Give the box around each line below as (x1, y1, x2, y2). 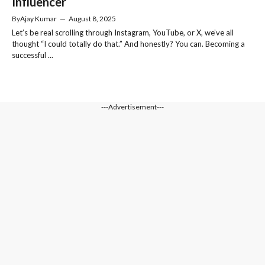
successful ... (12, 50, 53, 60)
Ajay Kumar (20, 14, 57, 23)
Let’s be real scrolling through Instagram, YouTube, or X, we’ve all (12, 27, 234, 37)
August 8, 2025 (69, 14, 116, 23)
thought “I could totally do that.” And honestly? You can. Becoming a (12, 38, 245, 49)
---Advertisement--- (101, 102, 164, 112)
